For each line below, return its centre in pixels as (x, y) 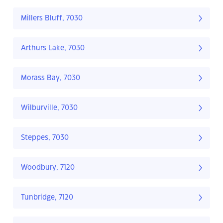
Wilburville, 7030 (49, 108)
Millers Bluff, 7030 (52, 19)
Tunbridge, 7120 (47, 198)
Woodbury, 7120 (48, 168)
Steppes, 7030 (45, 138)
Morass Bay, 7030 (51, 78)
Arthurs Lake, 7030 (53, 49)
